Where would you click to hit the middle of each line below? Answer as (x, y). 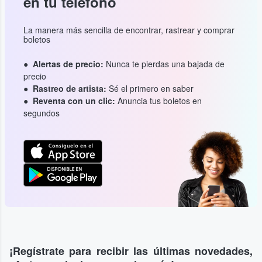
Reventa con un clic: (74, 101)
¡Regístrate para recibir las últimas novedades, (131, 251)
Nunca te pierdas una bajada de (164, 64)
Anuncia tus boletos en (158, 101)
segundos (42, 113)
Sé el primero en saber (150, 89)
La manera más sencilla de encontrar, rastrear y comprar (129, 30)
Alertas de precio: (68, 64)
